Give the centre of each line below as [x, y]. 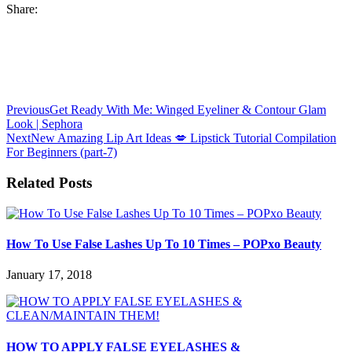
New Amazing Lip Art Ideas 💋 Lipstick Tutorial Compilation [183, 138]
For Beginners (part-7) [62, 152]
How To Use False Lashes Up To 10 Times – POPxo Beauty [164, 244]
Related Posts [49, 183]
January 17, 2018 [49, 275]
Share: [22, 9]
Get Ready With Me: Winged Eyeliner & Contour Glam [188, 110]
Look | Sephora [44, 124]
